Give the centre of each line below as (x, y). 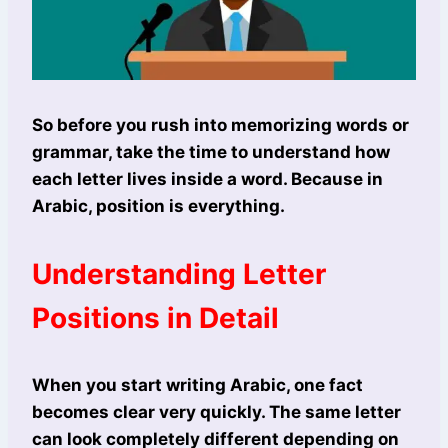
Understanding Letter (179, 274)
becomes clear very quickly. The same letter (216, 412)
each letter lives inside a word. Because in (207, 179)
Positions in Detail (155, 318)
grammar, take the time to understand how (211, 152)
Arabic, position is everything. (158, 206)
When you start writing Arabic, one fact (197, 385)
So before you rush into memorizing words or (220, 125)
